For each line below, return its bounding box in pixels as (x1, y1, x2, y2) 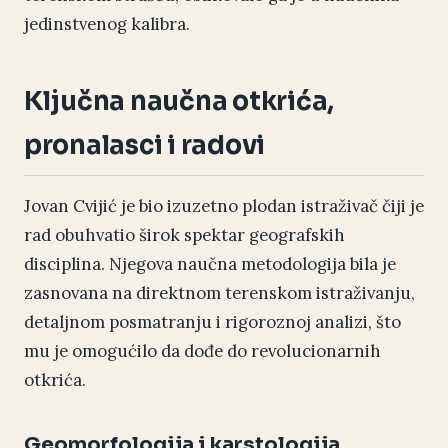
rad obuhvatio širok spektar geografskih (24, 224, 345, 247)
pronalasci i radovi (24, 129, 266, 162)
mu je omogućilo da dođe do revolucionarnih (24, 340, 381, 363)
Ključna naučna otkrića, (24, 85, 335, 118)
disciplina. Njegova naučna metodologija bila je (24, 253, 396, 276)
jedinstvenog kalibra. (24, 13, 190, 36)
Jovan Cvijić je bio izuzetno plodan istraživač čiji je (24, 195, 424, 218)
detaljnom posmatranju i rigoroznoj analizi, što (24, 311, 401, 334)
